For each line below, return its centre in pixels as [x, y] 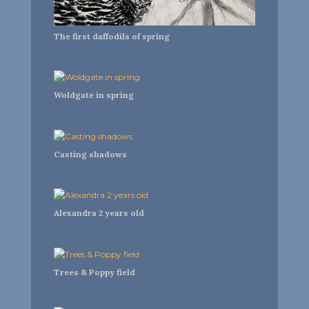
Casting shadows [90, 154]
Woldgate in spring [93, 95]
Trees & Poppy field [94, 272]
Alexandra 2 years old [99, 213]
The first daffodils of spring [111, 36]
